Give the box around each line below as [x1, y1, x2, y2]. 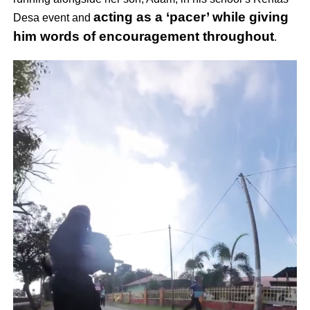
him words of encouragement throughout [12, 28, 274, 44]
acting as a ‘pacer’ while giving [93, 9, 289, 24]
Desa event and [12, 11, 93, 24]
